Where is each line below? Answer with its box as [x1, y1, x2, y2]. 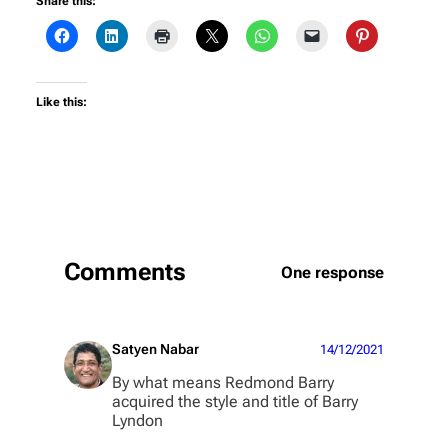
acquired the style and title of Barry [112, 392, 358, 412]
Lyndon [112, 411, 163, 431]
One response [281, 262, 384, 282]
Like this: [36, 94, 87, 109]
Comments [64, 258, 186, 287]
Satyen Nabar [112, 341, 199, 358]
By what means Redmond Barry [112, 373, 334, 393]
